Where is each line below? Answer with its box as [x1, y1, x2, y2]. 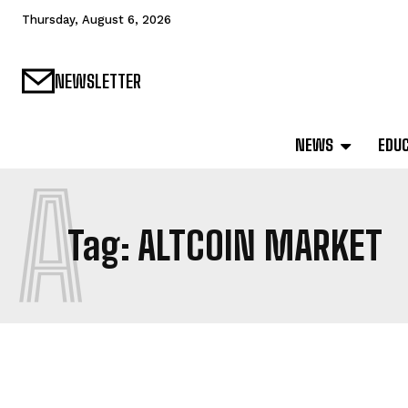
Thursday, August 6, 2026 [22, 13, 171, 26]
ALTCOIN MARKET [138, 223, 382, 270]
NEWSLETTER [55, 70, 141, 93]
